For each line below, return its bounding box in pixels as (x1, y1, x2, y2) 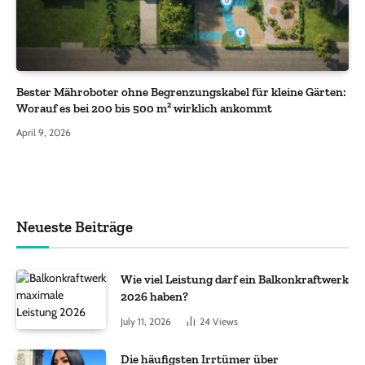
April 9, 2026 (16, 125, 71, 139)
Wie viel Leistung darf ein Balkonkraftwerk (121, 271, 349, 287)
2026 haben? (121, 288, 188, 304)
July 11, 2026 (121, 314, 171, 328)
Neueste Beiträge (16, 217, 133, 236)
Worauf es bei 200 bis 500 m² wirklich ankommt (16, 100, 272, 116)
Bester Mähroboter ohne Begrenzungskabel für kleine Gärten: (16, 84, 346, 99)
